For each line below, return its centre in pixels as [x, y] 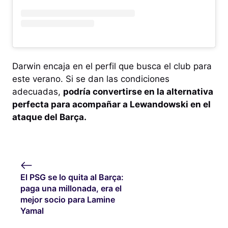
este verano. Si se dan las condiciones [91, 79]
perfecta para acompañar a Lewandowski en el [111, 105]
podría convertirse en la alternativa [138, 92]
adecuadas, [38, 92]
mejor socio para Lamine [68, 199]
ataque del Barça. [49, 117]
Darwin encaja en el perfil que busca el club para [112, 66]
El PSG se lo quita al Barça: [72, 177]
